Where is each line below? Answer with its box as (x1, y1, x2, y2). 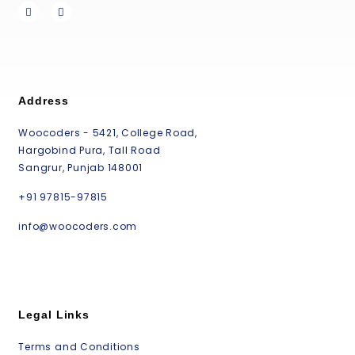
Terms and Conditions (18, 339, 140, 353)
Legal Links (18, 307, 90, 321)
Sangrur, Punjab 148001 (18, 161, 143, 175)
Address (18, 94, 69, 108)
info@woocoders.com (18, 219, 138, 234)
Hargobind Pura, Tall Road (18, 143, 161, 158)
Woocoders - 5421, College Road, (18, 126, 197, 140)
